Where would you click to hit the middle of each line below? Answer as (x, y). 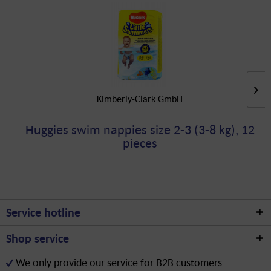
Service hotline (43, 212)
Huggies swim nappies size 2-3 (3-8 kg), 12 (140, 129)
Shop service (38, 238)
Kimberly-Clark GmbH (140, 99)
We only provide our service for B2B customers (119, 262)
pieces (140, 143)
